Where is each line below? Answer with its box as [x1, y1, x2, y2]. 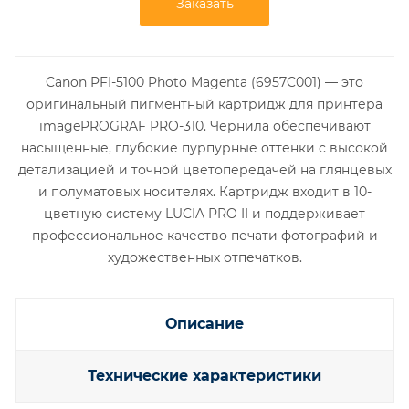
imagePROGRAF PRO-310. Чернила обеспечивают [38, 118, 371, 134]
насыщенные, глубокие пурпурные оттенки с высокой [21, 140, 388, 156]
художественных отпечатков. [107, 249, 302, 266]
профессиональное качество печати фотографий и [31, 227, 378, 244]
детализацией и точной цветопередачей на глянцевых [17, 162, 392, 178]
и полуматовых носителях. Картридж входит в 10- [37, 184, 372, 200]
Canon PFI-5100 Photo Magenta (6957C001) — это [46, 74, 363, 90]
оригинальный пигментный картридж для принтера [26, 96, 383, 112]
